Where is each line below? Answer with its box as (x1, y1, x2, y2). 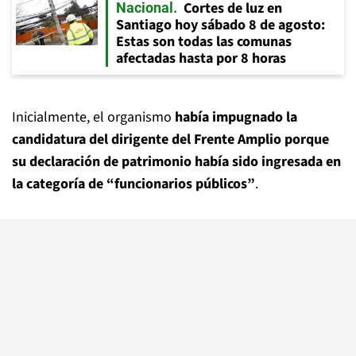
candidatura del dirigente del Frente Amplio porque (12, 130, 329, 149)
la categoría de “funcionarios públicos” (12, 174, 255, 194)
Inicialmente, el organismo (12, 107, 175, 127)
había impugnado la (175, 107, 297, 127)
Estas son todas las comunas (116, 32, 292, 52)
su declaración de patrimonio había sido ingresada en (12, 152, 341, 172)
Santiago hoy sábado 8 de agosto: (116, 15, 325, 35)
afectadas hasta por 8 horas (116, 48, 286, 68)
